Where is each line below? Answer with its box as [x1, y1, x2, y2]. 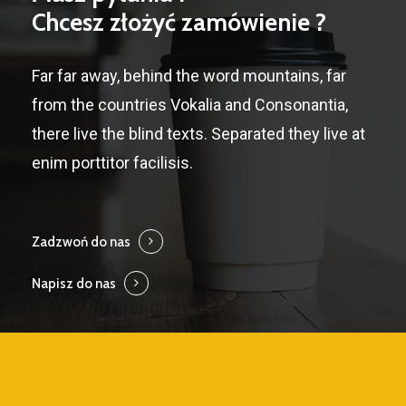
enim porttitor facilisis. [31, 153, 193, 173]
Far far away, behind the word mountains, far [31, 66, 346, 86]
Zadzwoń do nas [31, 234, 130, 251]
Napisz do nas [31, 275, 116, 293]
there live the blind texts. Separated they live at [31, 124, 365, 144]
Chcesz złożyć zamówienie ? [31, 8, 326, 38]
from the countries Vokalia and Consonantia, [31, 95, 348, 115]
